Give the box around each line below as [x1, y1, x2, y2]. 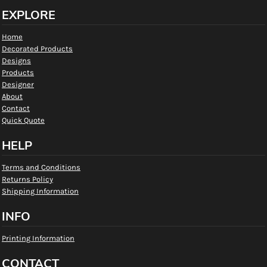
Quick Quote [2, 116, 45, 125]
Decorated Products [2, 44, 73, 53]
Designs [2, 56, 31, 65]
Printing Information [2, 234, 74, 243]
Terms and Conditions [2, 163, 80, 172]
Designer [2, 80, 34, 89]
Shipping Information [2, 187, 79, 195]
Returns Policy [2, 175, 53, 184]
